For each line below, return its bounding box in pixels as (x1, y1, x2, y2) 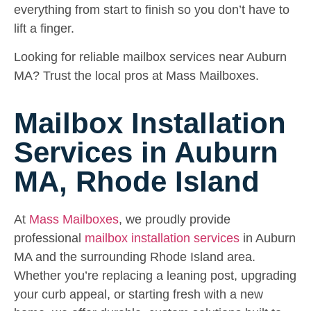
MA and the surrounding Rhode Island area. (14, 250, 255, 264)
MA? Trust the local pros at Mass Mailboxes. (14, 69, 259, 83)
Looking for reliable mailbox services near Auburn (14, 50, 287, 65)
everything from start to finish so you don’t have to (14, 2, 289, 17)
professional (14, 231, 85, 246)
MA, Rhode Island (14, 165, 260, 199)
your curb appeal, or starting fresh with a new (14, 287, 263, 302)
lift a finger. (14, 21, 74, 35)
